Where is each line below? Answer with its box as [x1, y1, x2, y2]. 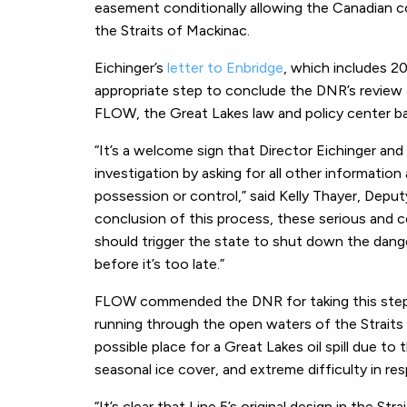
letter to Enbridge [167, 58, 283, 76]
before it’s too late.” [94, 254, 224, 273]
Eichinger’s [94, 58, 167, 76]
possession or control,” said [94, 186, 279, 204]
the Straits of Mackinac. [94, 21, 250, 39]
